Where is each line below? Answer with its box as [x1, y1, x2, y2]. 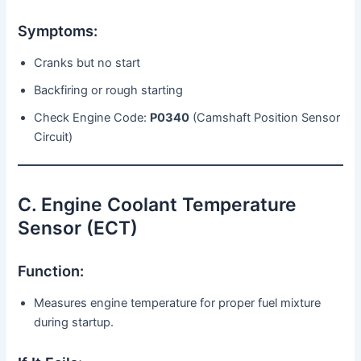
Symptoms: [18, 22, 98, 40]
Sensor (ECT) [18, 217, 139, 240]
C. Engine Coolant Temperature [18, 193, 297, 217]
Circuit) [34, 129, 73, 144]
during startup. [34, 314, 114, 330]
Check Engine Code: [34, 110, 151, 125]
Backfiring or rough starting [34, 82, 184, 98]
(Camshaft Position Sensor [189, 110, 341, 125]
